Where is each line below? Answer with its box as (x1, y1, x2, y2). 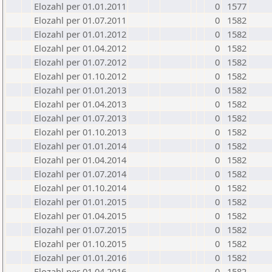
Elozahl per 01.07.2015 (34, 223, 126, 236)
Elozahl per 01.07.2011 (34, 14, 126, 26)
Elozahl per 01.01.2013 (34, 84, 126, 96)
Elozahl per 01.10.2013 (34, 126, 126, 138)
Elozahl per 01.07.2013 (34, 112, 126, 124)
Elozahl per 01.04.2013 (34, 98, 126, 110)
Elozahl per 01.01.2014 (34, 140, 126, 152)
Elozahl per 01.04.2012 (34, 42, 126, 54)
